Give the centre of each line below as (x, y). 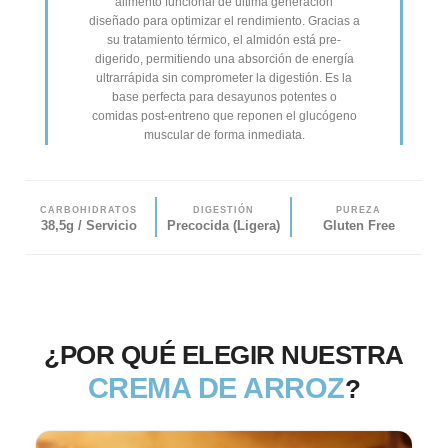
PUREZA (359, 209)
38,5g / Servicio (88, 225)
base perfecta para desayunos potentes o (224, 96)
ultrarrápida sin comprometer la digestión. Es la (224, 77)
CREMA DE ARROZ (216, 387)
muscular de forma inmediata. (224, 134)
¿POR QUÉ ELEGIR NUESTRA (224, 354)
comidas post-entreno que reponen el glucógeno (224, 115)
